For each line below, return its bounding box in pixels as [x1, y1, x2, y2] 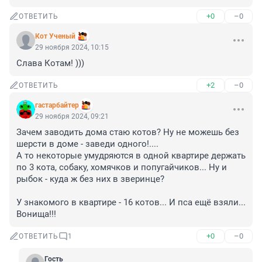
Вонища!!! [16, 209, 56, 220]
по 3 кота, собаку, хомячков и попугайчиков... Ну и [16, 162, 227, 173]
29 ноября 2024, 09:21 [35, 112, 109, 121]
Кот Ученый [35, 32, 75, 41]
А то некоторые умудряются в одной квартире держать [16, 150, 246, 161]
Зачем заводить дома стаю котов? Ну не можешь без [16, 127, 239, 138]
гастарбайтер [35, 101, 79, 110]
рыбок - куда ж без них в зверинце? [16, 174, 164, 185]
